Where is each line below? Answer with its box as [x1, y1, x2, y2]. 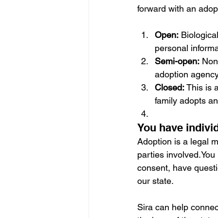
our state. [137, 176, 174, 186]
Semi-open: [155, 56, 200, 66]
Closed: [155, 82, 184, 92]
